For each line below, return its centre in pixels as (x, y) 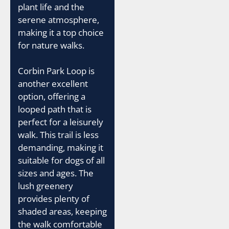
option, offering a (52, 96)
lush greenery (45, 186)
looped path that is (55, 109)
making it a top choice (61, 32)
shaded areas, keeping (62, 211)
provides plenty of (54, 199)
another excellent (53, 84)
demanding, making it (61, 147)
